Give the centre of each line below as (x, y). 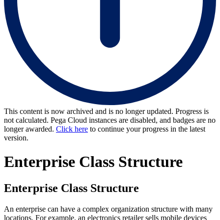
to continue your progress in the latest (147, 129)
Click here (72, 129)
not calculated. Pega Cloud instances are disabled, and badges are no (110, 120)
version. (16, 137)
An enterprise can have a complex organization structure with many (108, 209)
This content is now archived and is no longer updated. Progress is (106, 111)
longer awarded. (30, 129)
